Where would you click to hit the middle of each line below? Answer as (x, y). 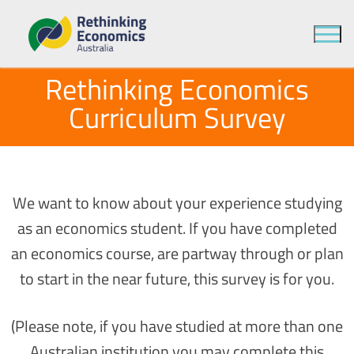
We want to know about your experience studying (177, 203)
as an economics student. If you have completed (177, 228)
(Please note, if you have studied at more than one (177, 326)
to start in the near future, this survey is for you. (177, 279)
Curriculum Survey (177, 118)
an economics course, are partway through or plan (177, 254)
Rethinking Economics (177, 89)
